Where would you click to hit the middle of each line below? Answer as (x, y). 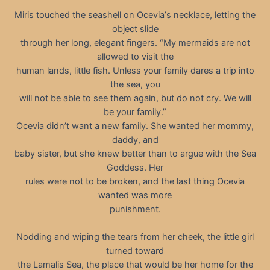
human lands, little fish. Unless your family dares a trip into (135, 70)
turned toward (135, 250)
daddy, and (135, 140)
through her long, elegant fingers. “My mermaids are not (135, 42)
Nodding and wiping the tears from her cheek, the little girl (135, 237)
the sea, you (135, 84)
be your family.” (135, 112)
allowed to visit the (135, 56)
